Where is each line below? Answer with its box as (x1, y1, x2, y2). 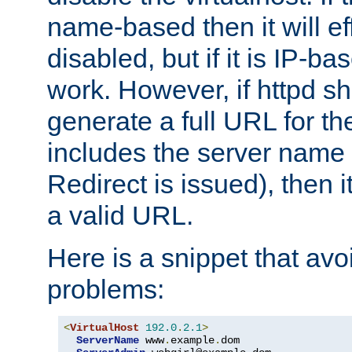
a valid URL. (47, 200, 193, 230)
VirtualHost (70, 321, 139, 334)
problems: (47, 273, 164, 304)
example (170, 333, 214, 346)
